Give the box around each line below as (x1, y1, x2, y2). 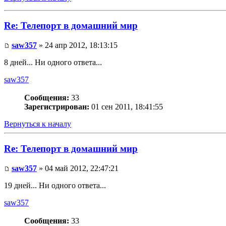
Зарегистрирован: (24, 102, 89, 111)
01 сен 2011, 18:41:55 (89, 102, 163, 111)
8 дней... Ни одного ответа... (4, 58, 102, 67)
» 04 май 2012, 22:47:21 (37, 163, 119, 173)
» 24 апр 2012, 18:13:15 (37, 41, 118, 50)
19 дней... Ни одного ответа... (4, 181, 106, 190)
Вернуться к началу (4, 120, 71, 129)
